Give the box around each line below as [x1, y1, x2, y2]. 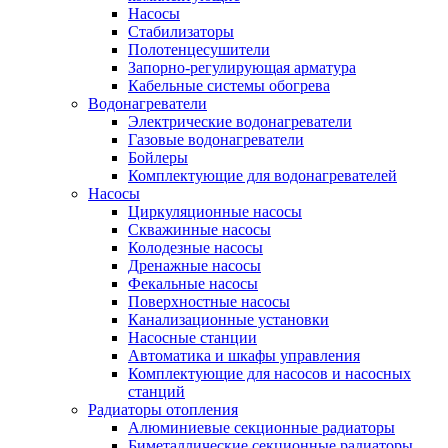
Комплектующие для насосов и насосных [128, 365, 411, 382]
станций [128, 383, 185, 400]
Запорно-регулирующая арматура [128, 59, 356, 76]
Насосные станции [128, 329, 257, 346]
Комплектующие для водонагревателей [128, 167, 397, 184]
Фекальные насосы [128, 275, 258, 292]
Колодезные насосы [128, 239, 263, 256]
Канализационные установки [128, 311, 329, 328]
